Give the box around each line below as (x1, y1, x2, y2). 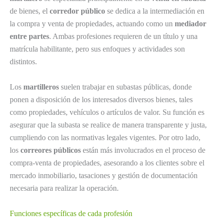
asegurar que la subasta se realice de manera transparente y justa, (10, 121, 207, 129)
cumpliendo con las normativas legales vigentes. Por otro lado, (10, 133, 200, 142)
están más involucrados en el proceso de (81, 146, 205, 155)
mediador (175, 19, 206, 28)
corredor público (50, 7, 105, 16)
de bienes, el (10, 7, 50, 16)
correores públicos (20, 146, 81, 155)
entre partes (10, 32, 49, 41)
